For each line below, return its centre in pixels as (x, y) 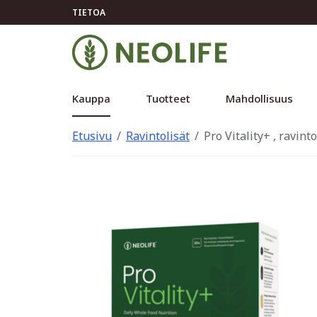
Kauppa (91, 98)
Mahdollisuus (259, 98)
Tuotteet (168, 98)
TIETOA (89, 12)
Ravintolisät (158, 136)
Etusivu (92, 136)
